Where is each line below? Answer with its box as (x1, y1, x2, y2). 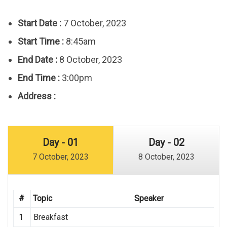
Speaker (134, 194, 164, 204)
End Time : (18, 72, 60, 84)
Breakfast (33, 212, 68, 222)
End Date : (18, 54, 57, 65)
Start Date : (18, 18, 61, 29)
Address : (18, 91, 56, 102)
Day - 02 (148, 136, 184, 149)
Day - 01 (43, 136, 79, 149)
